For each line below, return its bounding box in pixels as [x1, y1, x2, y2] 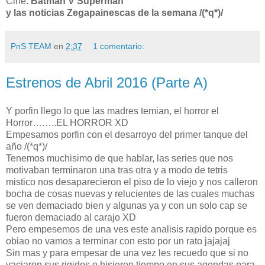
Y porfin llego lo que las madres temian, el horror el [6, 105, 219, 116]
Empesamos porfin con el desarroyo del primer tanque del [6, 129, 248, 140]
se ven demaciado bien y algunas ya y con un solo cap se [6, 200, 247, 211]
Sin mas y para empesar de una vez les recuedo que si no [6, 247, 248, 258]
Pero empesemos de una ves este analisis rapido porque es [6, 224, 257, 234]
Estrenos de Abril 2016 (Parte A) [6, 74, 208, 91]
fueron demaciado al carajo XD [6, 212, 136, 222]
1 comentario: [93, 41, 145, 51]
